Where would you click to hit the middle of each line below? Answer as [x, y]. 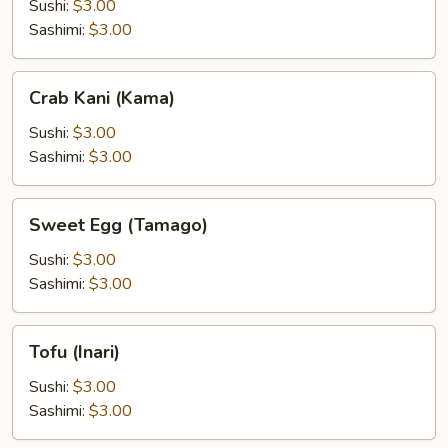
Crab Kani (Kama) [102, 98]
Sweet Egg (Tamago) [118, 225]
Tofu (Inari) [74, 352]
